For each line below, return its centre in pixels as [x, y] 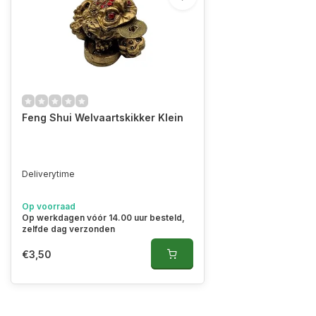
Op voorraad [49, 206]
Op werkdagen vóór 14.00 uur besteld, [103, 218]
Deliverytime [48, 174]
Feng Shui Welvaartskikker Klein [103, 117]
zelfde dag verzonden [68, 229]
